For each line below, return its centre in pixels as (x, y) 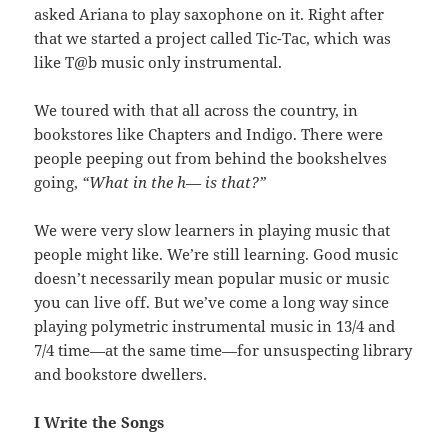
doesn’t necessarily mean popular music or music (212, 278)
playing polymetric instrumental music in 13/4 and (215, 326)
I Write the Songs (99, 422)
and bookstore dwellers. (121, 374)
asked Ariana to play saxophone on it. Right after (209, 14)
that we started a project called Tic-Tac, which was (213, 38)
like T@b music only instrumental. (158, 62)
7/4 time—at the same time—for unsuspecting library (223, 350)
